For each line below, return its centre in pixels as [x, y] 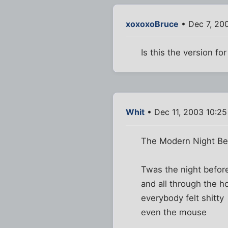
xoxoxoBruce [152, 24]
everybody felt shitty [183, 198]
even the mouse [174, 212]
